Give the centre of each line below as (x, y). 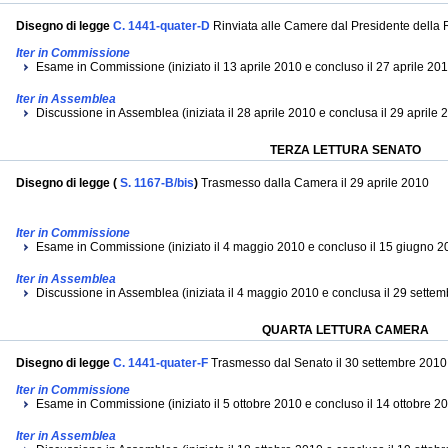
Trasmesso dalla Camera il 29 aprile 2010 (315, 183)
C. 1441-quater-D (160, 26)
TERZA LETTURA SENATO (345, 150)
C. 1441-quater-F (159, 363)
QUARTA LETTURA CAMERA (345, 330)
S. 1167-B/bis (155, 183)
